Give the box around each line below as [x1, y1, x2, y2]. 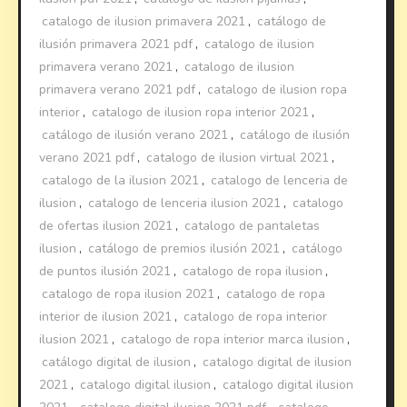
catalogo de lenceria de [211, 171, 349, 189]
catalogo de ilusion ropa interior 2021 [92, 103, 310, 121]
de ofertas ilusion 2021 [39, 216, 174, 234]
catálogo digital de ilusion [42, 352, 192, 371]
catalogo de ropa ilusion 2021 [42, 284, 215, 303]
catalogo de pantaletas [184, 216, 321, 234]
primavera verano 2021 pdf [39, 80, 196, 98]
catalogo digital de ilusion [203, 352, 352, 371]
